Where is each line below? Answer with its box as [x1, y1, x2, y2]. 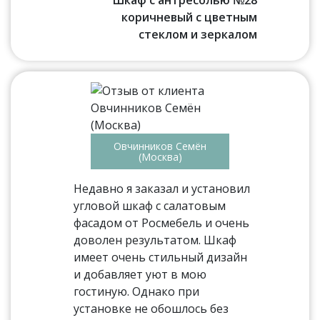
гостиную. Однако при [74, 284, 200, 299]
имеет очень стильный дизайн [74, 249, 248, 265]
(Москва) [138, 150, 182, 164]
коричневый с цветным [121, 9, 257, 25]
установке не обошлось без [74, 301, 229, 316]
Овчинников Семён [114, 139, 206, 153]
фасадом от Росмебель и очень [74, 215, 250, 231]
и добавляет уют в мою [74, 266, 207, 282]
